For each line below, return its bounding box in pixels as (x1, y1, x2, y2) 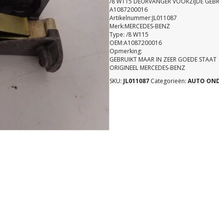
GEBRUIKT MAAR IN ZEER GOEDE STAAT (109, 55, 217, 64)
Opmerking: (109, 47, 142, 55)
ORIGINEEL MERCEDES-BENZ (109, 64, 185, 72)
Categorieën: (151, 77, 188, 85)
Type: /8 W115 (109, 30, 149, 39)
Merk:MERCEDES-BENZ (109, 22, 170, 30)
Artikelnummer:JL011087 (109, 14, 177, 22)
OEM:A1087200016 (109, 39, 162, 47)
